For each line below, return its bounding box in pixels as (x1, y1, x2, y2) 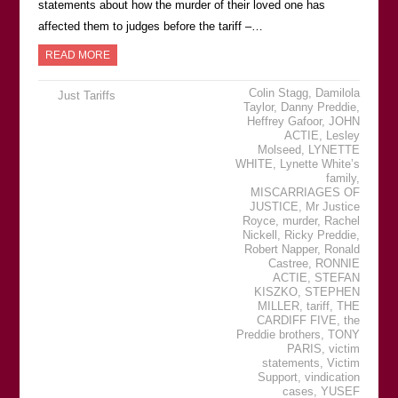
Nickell (243, 228, 278, 242)
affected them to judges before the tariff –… (37, 20, 263, 33)
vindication (305, 370, 361, 384)
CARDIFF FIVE (257, 314, 338, 327)
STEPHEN (305, 285, 361, 298)
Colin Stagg (249, 86, 309, 99)
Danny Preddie (281, 100, 357, 114)
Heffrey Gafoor (247, 115, 322, 128)
